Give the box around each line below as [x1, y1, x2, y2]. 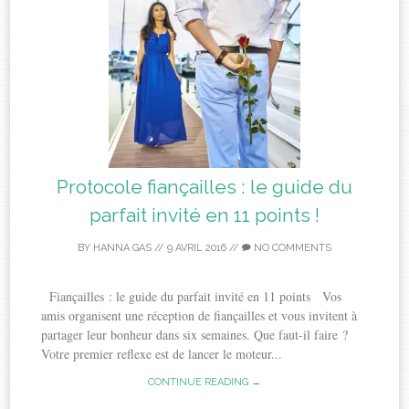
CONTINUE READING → [148, 376, 261, 389]
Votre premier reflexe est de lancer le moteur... [41, 345, 283, 363]
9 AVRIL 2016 [167, 242, 226, 255]
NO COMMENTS [251, 242, 331, 255]
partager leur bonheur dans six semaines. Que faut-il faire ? [41, 326, 357, 344]
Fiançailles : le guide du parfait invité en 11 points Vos [41, 288, 342, 306]
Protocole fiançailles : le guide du [57, 175, 352, 199]
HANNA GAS [93, 242, 152, 255]
